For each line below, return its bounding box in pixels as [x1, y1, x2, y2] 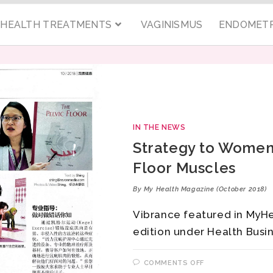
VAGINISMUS [140, 19, 203, 30]
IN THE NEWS [133, 122, 186, 132]
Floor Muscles [133, 158, 236, 177]
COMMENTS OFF [143, 258, 204, 267]
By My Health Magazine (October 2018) [133, 185, 267, 193]
